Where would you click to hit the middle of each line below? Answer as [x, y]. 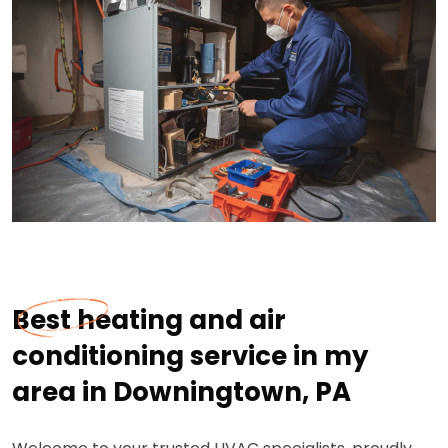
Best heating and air [149, 320]
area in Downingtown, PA [181, 392]
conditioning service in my [190, 356]
